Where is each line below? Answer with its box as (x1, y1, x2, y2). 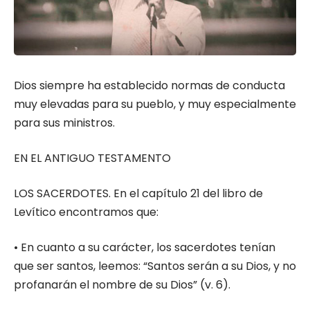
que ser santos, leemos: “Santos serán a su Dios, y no (14, 258, 296, 275)
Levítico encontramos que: (14, 204, 158, 221)
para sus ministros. (14, 115, 115, 131)
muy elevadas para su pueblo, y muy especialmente (14, 96, 296, 113)
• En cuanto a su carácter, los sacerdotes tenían (14, 239, 275, 256)
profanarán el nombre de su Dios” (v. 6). (14, 277, 230, 293)
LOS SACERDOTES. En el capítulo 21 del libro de (14, 185, 263, 202)
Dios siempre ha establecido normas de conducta (14, 77, 285, 94)
